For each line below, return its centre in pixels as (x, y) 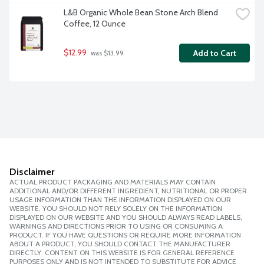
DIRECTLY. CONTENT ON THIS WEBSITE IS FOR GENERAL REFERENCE (122, 253)
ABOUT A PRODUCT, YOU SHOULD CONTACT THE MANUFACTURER (120, 244)
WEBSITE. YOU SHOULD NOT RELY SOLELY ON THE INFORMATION (116, 209)
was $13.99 (106, 53)
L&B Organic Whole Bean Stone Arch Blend (141, 13)
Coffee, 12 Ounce (95, 24)
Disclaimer (32, 172)
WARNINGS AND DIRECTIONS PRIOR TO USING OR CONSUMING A (116, 226)
